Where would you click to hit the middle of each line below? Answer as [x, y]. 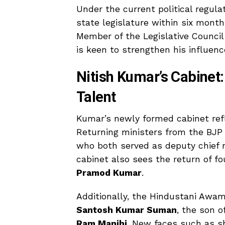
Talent [96, 97]
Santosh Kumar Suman [127, 210]
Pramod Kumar [109, 173]
